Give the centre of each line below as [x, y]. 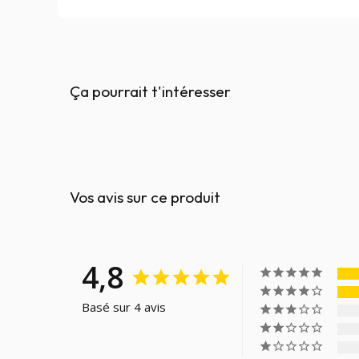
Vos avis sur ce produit [145, 197]
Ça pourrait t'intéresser [150, 91]
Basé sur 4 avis [124, 307]
